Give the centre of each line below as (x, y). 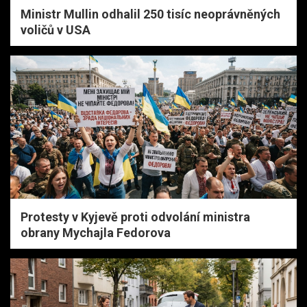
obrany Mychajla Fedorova (96, 232)
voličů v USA (56, 29)
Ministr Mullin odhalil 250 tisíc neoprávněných (150, 14)
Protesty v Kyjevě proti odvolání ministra (135, 217)
